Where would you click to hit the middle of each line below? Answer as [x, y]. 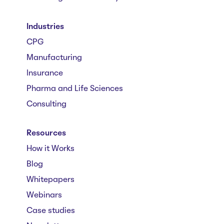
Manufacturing [54, 58]
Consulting [46, 104]
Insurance [45, 73]
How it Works [50, 149]
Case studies [51, 211]
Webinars [44, 195]
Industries [45, 27]
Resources [46, 133]
